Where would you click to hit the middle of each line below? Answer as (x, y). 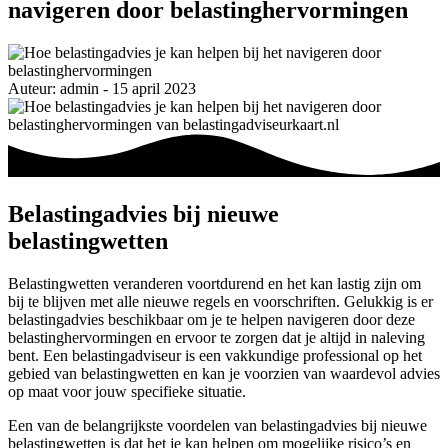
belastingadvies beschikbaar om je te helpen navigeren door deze (211, 319)
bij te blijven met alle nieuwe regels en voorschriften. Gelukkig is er (220, 301)
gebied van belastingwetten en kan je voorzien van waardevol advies (224, 373)
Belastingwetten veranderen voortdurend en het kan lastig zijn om (214, 283)
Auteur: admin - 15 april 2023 (102, 88)
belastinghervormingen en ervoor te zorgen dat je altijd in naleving (216, 337)
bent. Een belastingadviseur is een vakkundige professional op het (215, 355)
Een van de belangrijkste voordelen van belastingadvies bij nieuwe (217, 425)
